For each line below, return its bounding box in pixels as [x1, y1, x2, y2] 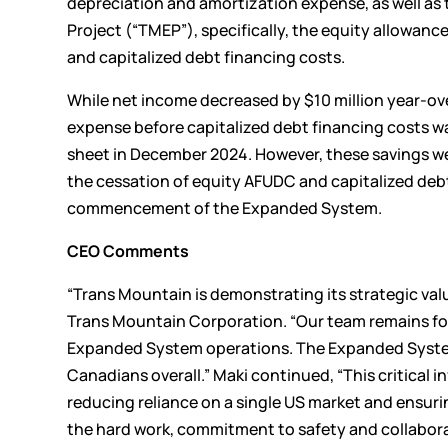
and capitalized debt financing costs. [67, 45, 346, 68]
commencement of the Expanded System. [67, 196, 383, 219]
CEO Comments [67, 239, 190, 262]
